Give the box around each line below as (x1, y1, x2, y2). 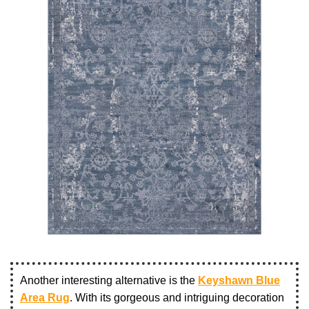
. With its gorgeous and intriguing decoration (70, 291, 284, 303)
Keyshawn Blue (198, 274, 280, 286)
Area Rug (20, 291, 70, 303)
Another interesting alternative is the (20, 274, 198, 286)
